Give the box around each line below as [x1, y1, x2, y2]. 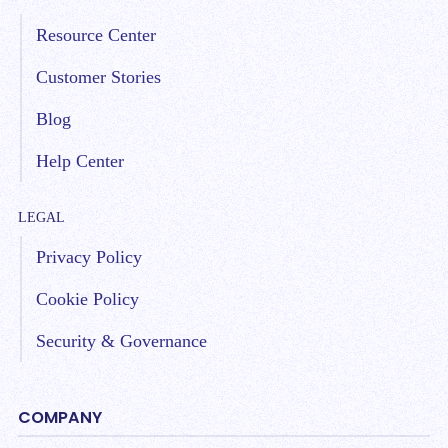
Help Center [36, 151, 124, 171]
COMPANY [18, 406, 102, 429]
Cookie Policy [36, 289, 139, 309]
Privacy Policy [36, 247, 142, 267]
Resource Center [36, 25, 156, 45]
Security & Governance [36, 331, 207, 351]
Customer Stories [36, 67, 161, 87]
